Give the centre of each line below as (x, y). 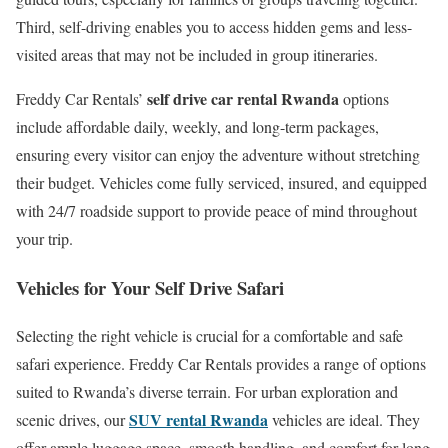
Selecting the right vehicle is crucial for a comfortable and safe (209, 336)
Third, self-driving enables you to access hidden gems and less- (214, 27)
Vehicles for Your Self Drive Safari (150, 287)
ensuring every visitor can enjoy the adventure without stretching (218, 155)
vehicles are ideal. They (344, 420)
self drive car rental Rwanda (243, 99)
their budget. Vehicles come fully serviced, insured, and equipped (221, 183)
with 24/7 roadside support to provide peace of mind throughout (216, 211)
